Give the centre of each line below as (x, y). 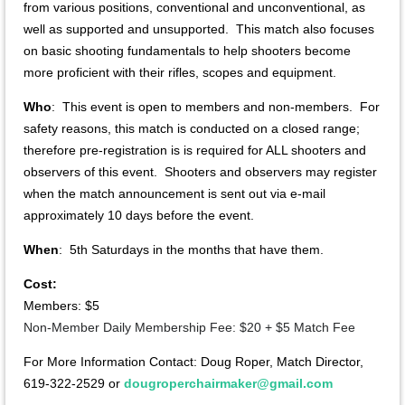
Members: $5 (61, 305)
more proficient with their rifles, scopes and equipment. (180, 72)
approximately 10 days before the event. (139, 215)
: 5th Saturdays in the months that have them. (191, 249)
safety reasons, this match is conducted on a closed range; (192, 128)
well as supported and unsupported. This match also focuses (199, 28)
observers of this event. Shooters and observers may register (200, 171)
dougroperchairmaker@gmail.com (228, 383)
